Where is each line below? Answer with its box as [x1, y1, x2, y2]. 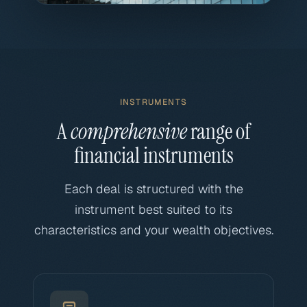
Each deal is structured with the [64, 181, 243, 197]
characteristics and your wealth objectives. [34, 222, 273, 238]
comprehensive [70, 117, 187, 146]
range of [186, 117, 251, 146]
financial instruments [73, 141, 234, 170]
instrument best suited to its [75, 201, 232, 217]
